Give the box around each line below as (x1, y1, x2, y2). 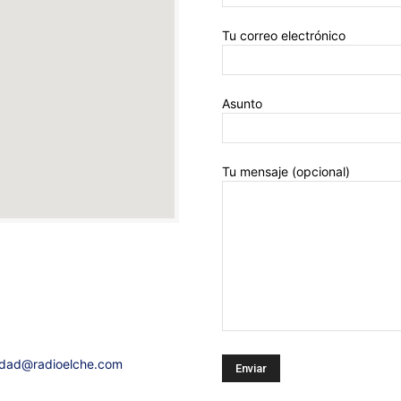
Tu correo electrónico (222, 27, 346, 43)
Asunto (222, 95, 262, 111)
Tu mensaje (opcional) (222, 163, 350, 179)
